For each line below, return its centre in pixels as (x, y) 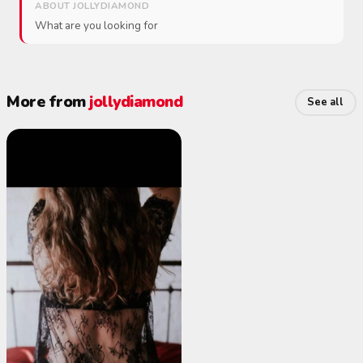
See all (326, 102)
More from (48, 102)
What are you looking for (96, 25)
